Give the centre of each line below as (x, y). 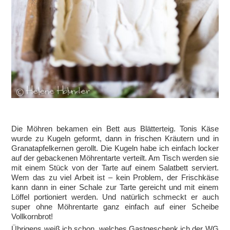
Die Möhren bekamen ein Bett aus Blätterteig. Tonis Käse (115, 129)
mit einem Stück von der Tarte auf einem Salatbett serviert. (115, 168)
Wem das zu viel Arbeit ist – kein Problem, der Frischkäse (115, 178)
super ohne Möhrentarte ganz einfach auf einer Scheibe (115, 207)
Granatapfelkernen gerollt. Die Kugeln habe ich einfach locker (115, 148)
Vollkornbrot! (32, 217)
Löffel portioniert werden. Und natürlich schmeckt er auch (115, 197)
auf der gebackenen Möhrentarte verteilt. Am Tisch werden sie (115, 158)
